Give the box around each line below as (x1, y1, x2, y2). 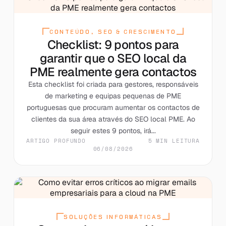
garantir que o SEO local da (39, 50, 187, 66)
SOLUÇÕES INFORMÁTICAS (64, 212, 162, 221)
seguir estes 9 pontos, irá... (70, 126, 156, 135)
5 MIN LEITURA (148, 136, 200, 145)
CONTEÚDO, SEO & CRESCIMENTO (49, 27, 177, 36)
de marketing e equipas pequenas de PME (45, 91, 181, 100)
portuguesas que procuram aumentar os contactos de (26, 102, 200, 112)
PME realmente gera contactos (29, 64, 197, 80)
